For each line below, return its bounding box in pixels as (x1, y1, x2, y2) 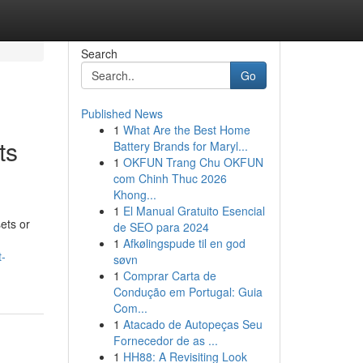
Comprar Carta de (122, 267, 216, 284)
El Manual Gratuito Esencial (122, 203, 265, 219)
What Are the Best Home (122, 122, 250, 138)
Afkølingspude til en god (122, 235, 246, 251)
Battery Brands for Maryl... (113, 138, 248, 154)
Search (80, 45, 117, 62)
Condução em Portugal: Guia (113, 284, 263, 300)
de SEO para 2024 (113, 219, 209, 235)
